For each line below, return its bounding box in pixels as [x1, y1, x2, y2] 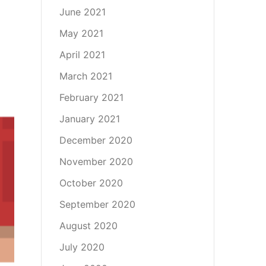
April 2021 [59, 49, 105, 61]
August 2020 [59, 220, 118, 232]
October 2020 [59, 177, 123, 189]
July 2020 [59, 241, 104, 253]
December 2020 [59, 134, 132, 146]
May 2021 [59, 27, 103, 39]
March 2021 [59, 70, 112, 82]
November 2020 [59, 156, 133, 167]
